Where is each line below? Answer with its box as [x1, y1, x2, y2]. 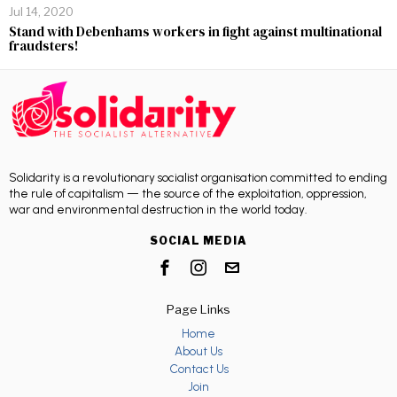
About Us [175, 344, 222, 359]
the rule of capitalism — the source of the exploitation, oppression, [9, 186, 367, 201]
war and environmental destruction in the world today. [9, 202, 307, 217]
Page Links [167, 302, 230, 317]
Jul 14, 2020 [9, 4, 74, 19]
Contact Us [168, 362, 229, 377]
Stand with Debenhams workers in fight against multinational [9, 21, 382, 41]
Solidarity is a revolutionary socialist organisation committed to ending [9, 170, 387, 185]
